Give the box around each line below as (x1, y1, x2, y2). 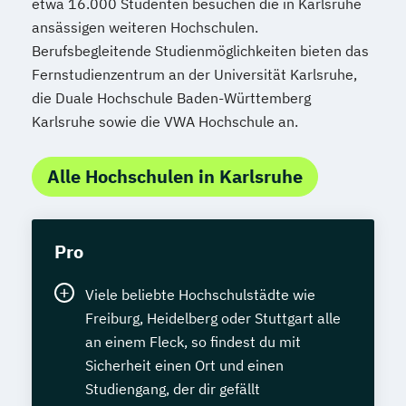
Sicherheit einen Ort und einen (85, 356, 284, 375)
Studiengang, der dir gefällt (85, 380, 260, 399)
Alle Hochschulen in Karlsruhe (47, 164, 303, 189)
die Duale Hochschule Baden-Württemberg (32, 89, 311, 108)
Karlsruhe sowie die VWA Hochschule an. (32, 112, 298, 131)
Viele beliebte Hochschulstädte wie (85, 285, 315, 304)
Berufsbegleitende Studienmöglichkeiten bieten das (32, 42, 369, 61)
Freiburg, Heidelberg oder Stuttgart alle (85, 309, 341, 328)
